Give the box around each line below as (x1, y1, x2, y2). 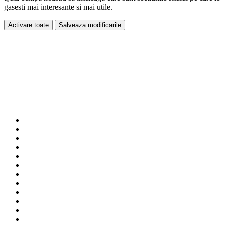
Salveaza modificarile (59, 21, 121, 29)
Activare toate (8, 21, 49, 29)
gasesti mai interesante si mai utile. (4, 3, 113, 12)
